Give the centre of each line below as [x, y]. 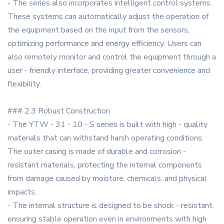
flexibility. [24, 84]
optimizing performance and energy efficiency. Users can [104, 44]
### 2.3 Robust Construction [59, 111]
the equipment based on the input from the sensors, [98, 30]
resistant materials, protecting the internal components [105, 165]
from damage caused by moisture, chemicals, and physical [107, 179]
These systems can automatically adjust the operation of [108, 17]
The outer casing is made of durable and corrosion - [97, 152]
